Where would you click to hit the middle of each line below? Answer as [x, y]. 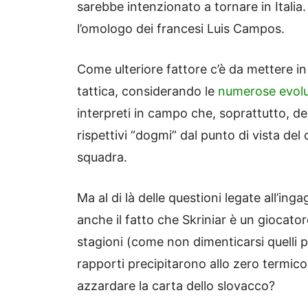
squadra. [102, 157]
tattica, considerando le [147, 91]
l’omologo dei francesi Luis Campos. [181, 29]
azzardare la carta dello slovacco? [176, 286]
